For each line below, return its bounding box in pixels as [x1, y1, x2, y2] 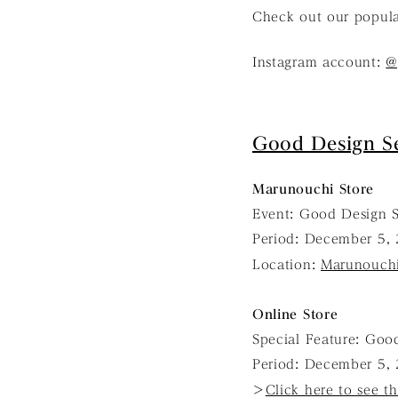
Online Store [251, 308, 338, 322]
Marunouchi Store [251, 183, 375, 196]
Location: [251, 259, 321, 272]
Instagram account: [251, 56, 386, 69]
